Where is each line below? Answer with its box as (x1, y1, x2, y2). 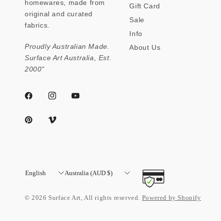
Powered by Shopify (142, 193, 201, 201)
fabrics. (25, 21, 50, 29)
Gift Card (129, 1, 160, 10)
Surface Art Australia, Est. (25, 53, 112, 62)
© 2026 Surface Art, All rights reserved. (25, 193, 142, 201)
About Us (129, 43, 161, 51)
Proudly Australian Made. (25, 42, 110, 50)
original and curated (25, 9, 93, 18)
